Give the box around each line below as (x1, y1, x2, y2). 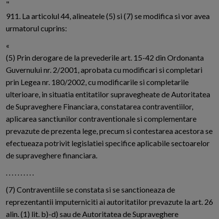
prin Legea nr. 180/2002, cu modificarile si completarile (6, 77, 189, 87)
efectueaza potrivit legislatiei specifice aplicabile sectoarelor (6, 138, 210, 148)
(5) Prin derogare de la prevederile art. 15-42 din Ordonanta (6, 53, 204, 63)
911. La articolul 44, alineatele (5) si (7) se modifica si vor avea (6, 11, 210, 21)
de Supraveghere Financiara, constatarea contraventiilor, (6, 102, 193, 111)
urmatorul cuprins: (6, 23, 67, 33)
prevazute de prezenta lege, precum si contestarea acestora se (6, 126, 213, 136)
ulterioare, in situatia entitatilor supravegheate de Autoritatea (6, 89, 210, 99)
